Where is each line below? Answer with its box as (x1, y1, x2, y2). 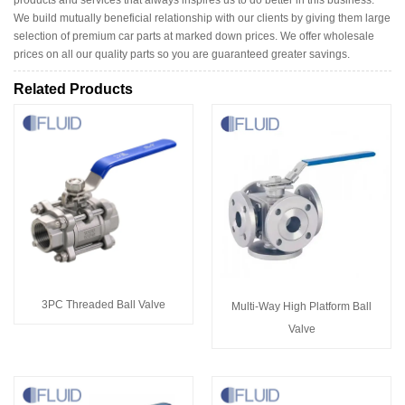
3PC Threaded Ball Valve (42, 298, 165, 312)
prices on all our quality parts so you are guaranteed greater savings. (14, 47, 350, 61)
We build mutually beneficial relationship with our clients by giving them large (14, 11, 391, 24)
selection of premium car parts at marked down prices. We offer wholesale (14, 29, 374, 42)
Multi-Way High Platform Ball (231, 300, 372, 314)
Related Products (14, 81, 133, 98)
